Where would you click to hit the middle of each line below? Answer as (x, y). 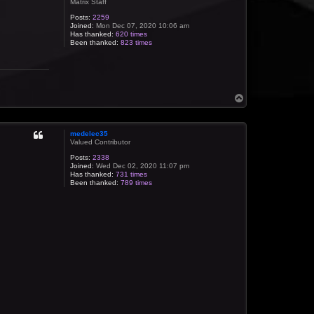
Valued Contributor (101, 142)
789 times (137, 182)
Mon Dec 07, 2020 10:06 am (142, 26)
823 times (137, 43)
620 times (132, 34)
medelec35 (89, 133)
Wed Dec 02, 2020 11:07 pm (142, 165)
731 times (132, 174)
